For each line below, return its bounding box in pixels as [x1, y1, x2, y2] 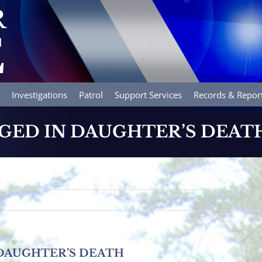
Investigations [12, 89, 67, 101]
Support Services [115, 89, 182, 101]
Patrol [79, 89, 103, 101]
